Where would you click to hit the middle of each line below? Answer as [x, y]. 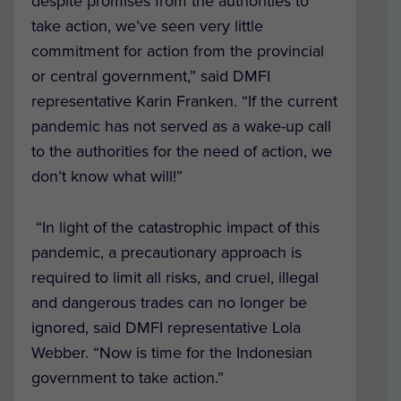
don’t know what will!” [107, 177]
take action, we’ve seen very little [147, 26]
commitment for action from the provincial [178, 51]
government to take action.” [128, 378]
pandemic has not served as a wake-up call [181, 127]
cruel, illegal [277, 278]
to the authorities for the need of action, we [182, 152]
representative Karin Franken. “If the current [184, 102]
